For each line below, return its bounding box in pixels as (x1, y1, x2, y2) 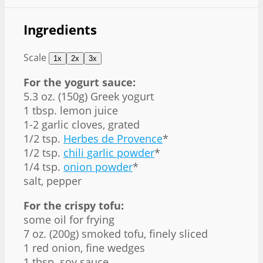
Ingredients (23, 21, 97, 38)
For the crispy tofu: (23, 198, 124, 213)
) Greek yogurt (85, 89, 154, 103)
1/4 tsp (23, 159, 58, 174)
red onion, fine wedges (29, 240, 145, 255)
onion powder (63, 159, 133, 174)
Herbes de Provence (63, 131, 163, 146)
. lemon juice (54, 103, 118, 117)
